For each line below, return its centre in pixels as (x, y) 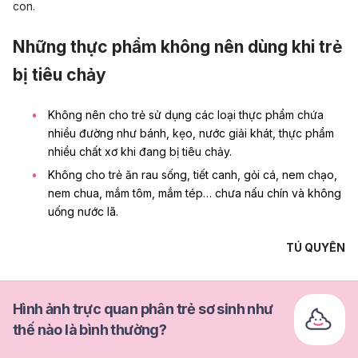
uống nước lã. (83, 211)
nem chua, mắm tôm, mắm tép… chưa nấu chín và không (195, 193)
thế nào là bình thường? (90, 330)
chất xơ (98, 152)
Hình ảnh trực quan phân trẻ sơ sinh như (143, 309)
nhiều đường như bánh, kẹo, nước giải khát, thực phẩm (191, 133)
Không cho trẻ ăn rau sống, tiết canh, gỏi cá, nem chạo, (193, 174)
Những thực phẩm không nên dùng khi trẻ (178, 47)
